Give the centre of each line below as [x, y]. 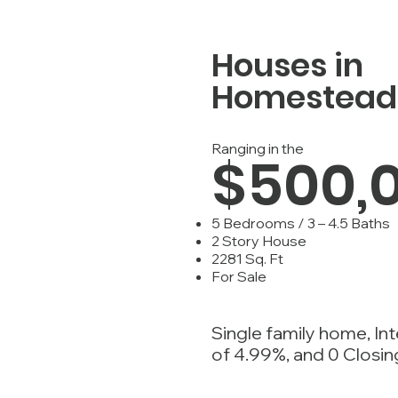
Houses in [287, 65]
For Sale [239, 276]
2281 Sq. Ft [247, 259]
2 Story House [259, 241]
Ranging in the [258, 148]
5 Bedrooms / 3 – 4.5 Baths [301, 223]
